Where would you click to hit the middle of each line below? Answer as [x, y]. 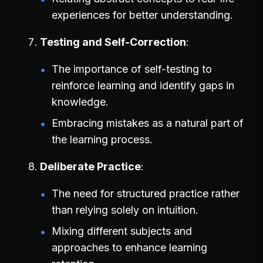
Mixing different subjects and [122, 231]
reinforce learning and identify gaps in [143, 85]
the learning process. [102, 139]
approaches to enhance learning [129, 247]
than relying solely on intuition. [125, 210]
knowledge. [80, 102]
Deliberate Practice [90, 166]
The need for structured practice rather [146, 193]
